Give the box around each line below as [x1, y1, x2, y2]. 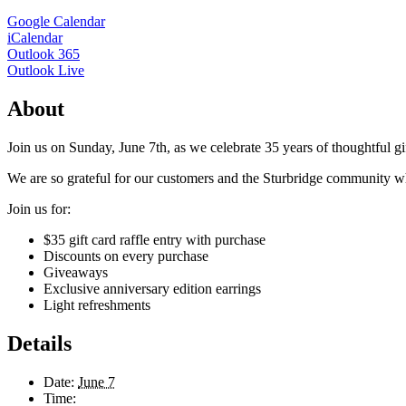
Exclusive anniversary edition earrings [43, 280, 261, 296]
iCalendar [7, 29, 63, 45]
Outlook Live [7, 62, 84, 78]
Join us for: [7, 200, 71, 217]
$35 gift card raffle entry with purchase [43, 231, 266, 247]
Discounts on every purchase [43, 247, 208, 264]
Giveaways [43, 264, 108, 280]
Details [7, 331, 72, 355]
